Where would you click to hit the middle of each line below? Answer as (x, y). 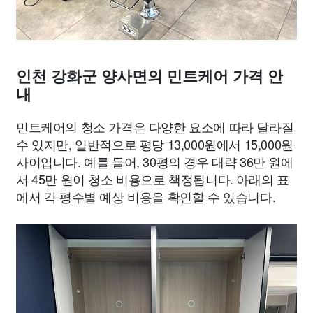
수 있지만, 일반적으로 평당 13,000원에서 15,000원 (155, 144)
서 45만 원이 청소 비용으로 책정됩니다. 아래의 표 (153, 179)
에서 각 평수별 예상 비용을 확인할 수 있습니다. (146, 196)
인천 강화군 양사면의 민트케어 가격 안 (150, 77)
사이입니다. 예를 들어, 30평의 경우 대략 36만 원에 (155, 161)
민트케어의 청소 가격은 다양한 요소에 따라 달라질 (155, 126)
